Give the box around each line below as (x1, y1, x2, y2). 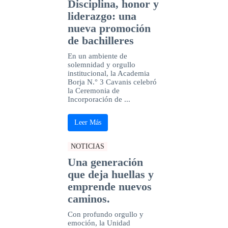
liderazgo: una (67, 9, 136, 22)
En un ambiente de (67, 51, 127, 60)
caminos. (67, 192, 110, 205)
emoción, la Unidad (67, 218, 130, 227)
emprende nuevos (67, 180, 152, 193)
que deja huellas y (67, 167, 154, 181)
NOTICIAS (70, 142, 104, 150)
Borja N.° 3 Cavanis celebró (67, 77, 157, 86)
